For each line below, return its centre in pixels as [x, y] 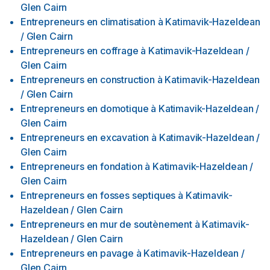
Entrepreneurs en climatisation [88, 22]
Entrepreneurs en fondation [82, 166]
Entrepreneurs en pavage [77, 253]
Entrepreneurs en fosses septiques [98, 195]
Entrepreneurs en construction [88, 80]
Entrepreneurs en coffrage [80, 51]
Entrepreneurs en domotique [85, 108]
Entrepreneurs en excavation [85, 137]
